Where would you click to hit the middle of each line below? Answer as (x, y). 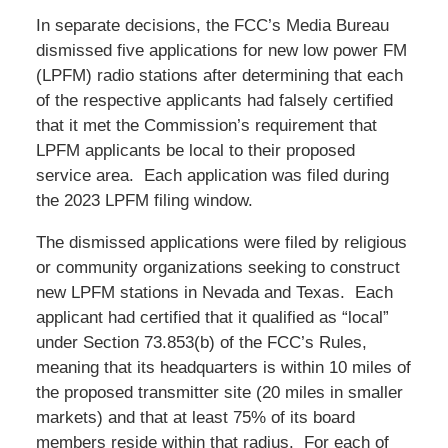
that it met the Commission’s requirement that (206, 125)
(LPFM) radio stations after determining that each (219, 75)
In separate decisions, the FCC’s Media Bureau (212, 25)
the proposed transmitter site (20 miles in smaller (219, 392)
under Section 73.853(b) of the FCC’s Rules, (201, 342)
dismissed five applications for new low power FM (221, 50)
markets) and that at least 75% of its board (195, 417)
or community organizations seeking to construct (217, 267)
